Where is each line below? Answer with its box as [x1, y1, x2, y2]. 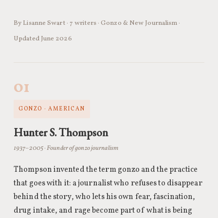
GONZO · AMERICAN [18, 105, 85, 113]
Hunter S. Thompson [14, 125, 108, 140]
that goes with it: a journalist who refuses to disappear [14, 178, 202, 189]
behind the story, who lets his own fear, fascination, [14, 192, 196, 202]
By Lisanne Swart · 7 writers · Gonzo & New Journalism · [14, 18, 181, 28]
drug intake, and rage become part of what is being [14, 205, 193, 216]
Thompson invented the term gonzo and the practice [14, 164, 198, 175]
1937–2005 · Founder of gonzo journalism [14, 144, 118, 153]
